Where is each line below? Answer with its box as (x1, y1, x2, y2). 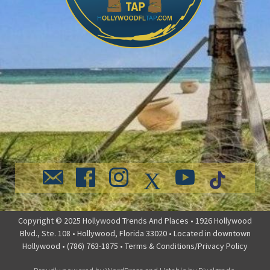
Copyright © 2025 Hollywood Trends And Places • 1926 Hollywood (18, 215, 252, 226)
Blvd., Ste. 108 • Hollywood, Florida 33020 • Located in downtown (19, 228, 251, 239)
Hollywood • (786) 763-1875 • (22, 240, 125, 251)
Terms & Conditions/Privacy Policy (125, 240, 248, 251)
